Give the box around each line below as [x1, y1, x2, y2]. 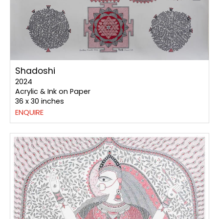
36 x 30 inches [15, 96, 64, 107]
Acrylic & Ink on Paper [15, 87, 90, 97]
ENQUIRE [15, 107, 44, 118]
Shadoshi [15, 65, 55, 77]
